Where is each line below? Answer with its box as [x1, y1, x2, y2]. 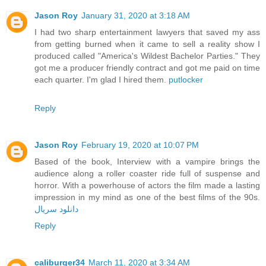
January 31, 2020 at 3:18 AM [81, 10, 190, 20]
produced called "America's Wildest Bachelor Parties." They [34, 50, 260, 61]
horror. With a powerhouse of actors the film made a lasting [34, 180, 260, 190]
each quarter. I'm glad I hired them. [34, 74, 169, 84]
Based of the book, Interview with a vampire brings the [34, 156, 260, 166]
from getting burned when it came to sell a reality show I [34, 39, 260, 49]
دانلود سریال [34, 204, 78, 214]
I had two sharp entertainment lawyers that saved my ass [34, 27, 260, 37]
